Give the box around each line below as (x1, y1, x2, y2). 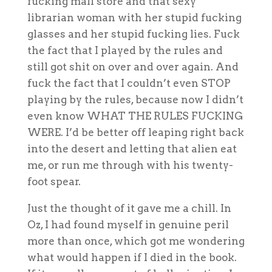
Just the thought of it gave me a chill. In (27, 202, 231, 214)
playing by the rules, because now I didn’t (27, 93, 243, 106)
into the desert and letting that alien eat (27, 142, 237, 155)
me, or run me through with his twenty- (27, 158, 233, 171)
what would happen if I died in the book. (27, 251, 237, 263)
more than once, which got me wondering (27, 234, 245, 247)
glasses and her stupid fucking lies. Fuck (27, 27, 240, 40)
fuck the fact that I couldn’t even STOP (27, 76, 231, 89)
